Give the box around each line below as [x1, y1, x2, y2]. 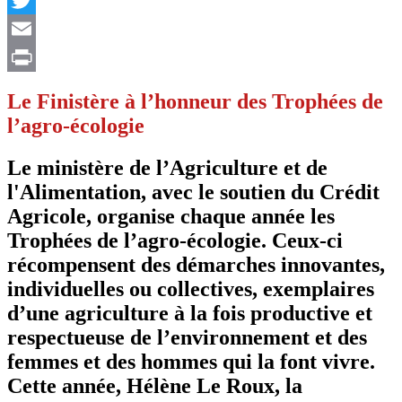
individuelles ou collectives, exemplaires [7, 276, 374, 301]
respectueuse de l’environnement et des [7, 325, 367, 349]
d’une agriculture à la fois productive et [7, 301, 372, 325]
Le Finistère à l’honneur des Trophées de [7, 89, 383, 113]
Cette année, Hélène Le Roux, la [7, 373, 302, 398]
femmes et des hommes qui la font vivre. [7, 349, 375, 373]
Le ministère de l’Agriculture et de [7, 155, 328, 179]
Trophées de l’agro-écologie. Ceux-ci [7, 228, 343, 252]
